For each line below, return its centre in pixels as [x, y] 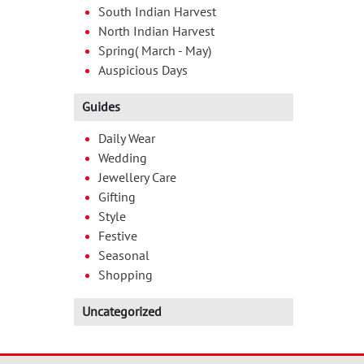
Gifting [117, 197]
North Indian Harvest [156, 31]
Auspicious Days [143, 70]
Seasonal [124, 256]
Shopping [126, 275]
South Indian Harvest [157, 12]
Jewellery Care [137, 178]
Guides [101, 107]
